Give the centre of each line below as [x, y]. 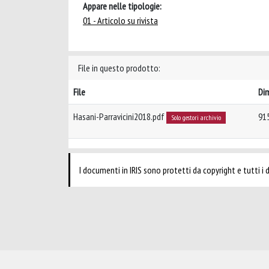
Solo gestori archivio [196, 117]
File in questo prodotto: [119, 68]
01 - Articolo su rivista [120, 20]
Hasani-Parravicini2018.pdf [120, 116]
